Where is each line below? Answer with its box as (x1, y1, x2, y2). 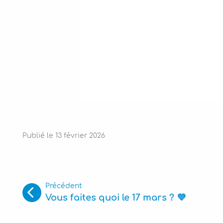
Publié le (22, 132, 53, 139)
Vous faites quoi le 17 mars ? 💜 (45, 193, 186, 203)
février (64, 132, 87, 139)
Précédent (45, 182, 82, 190)
